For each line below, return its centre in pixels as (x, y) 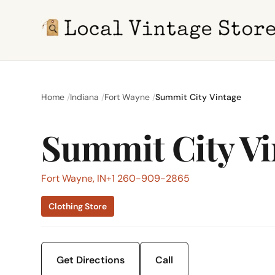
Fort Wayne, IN (74, 178)
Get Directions (91, 260)
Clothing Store (78, 206)
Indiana (85, 97)
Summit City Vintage (199, 97)
